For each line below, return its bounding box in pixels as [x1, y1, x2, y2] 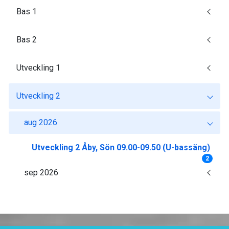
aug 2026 [24, 118, 57, 128]
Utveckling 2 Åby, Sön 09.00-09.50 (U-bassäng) [32, 143, 210, 153]
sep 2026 [24, 168, 58, 178]
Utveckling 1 [16, 63, 60, 73]
